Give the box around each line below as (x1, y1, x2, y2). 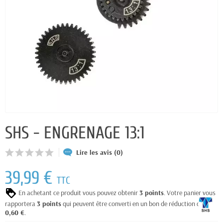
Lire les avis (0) (76, 147, 123, 157)
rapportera (5, 199, 37, 208)
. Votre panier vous (164, 188, 216, 197)
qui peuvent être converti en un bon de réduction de (61, 199, 203, 208)
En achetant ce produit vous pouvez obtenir (17, 188, 139, 197)
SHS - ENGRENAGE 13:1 (5, 123, 145, 143)
